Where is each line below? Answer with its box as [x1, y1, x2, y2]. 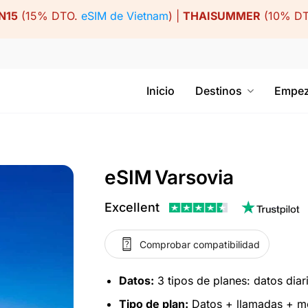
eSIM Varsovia [104, 166, 234, 189]
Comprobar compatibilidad [139, 238, 260, 250]
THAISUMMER [182, 9, 261, 23]
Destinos [195, 84, 242, 98]
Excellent [104, 200, 159, 214]
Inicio [146, 84, 175, 98]
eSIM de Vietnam [80, 9, 168, 23]
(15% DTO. [17, 9, 81, 23]
